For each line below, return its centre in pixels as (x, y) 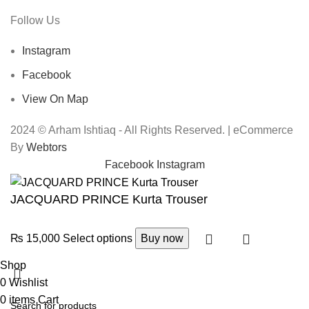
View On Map (55, 99)
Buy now (162, 239)
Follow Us (35, 20)
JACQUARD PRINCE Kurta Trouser (109, 200)
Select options (99, 239)
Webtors (47, 147)
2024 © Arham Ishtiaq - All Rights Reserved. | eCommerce (152, 130)
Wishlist (28, 283)
